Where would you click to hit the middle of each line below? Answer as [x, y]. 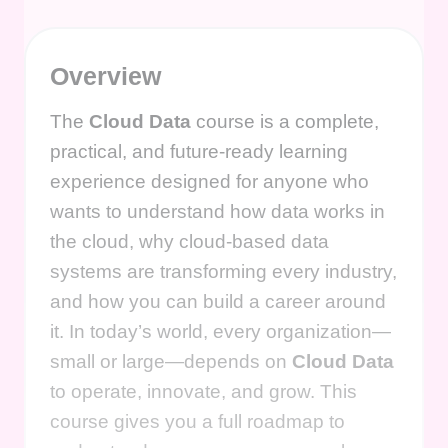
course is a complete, [285, 122]
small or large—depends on [171, 362]
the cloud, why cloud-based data [189, 242]
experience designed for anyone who [209, 182]
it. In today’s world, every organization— [220, 332]
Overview [105, 76]
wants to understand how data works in [217, 212]
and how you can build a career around [218, 302]
